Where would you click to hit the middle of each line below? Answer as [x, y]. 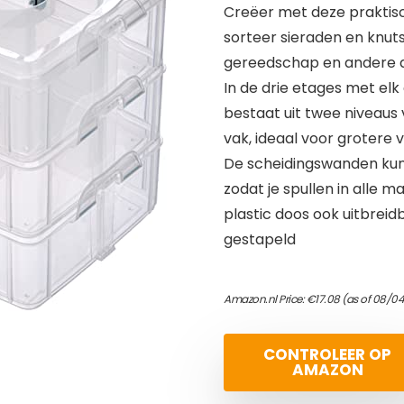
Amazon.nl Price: [265, 299]
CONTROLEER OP [327, 354]
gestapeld [260, 239]
